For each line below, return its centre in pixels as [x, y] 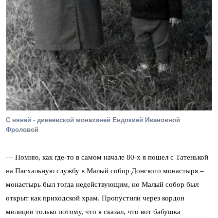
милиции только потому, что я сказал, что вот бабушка [93, 212]
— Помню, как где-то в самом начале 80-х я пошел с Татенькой [107, 157]
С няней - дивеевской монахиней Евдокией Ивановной [93, 120]
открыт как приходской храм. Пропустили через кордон [95, 198]
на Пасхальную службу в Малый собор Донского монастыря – [105, 171]
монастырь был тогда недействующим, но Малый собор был [102, 185]
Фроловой [22, 130]
